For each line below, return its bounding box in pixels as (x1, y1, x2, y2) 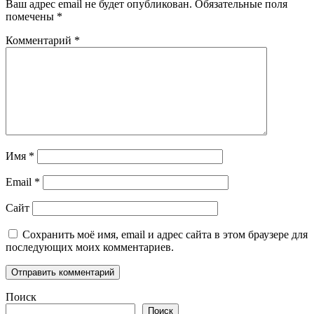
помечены (6, 10, 57, 22)
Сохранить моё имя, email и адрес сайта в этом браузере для (22, 228, 308, 240)
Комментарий (6, 34, 74, 46)
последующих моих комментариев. (6, 240, 174, 253)
